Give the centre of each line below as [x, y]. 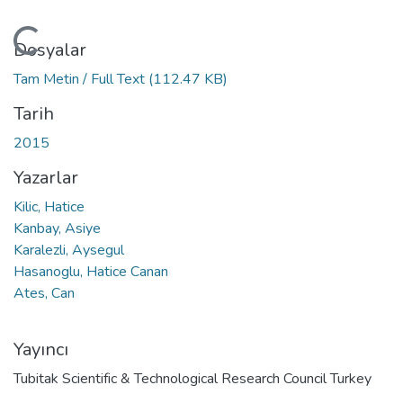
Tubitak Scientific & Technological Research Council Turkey [193, 378]
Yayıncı [41, 349]
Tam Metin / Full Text [81, 79]
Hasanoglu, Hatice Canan [91, 271]
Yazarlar [46, 177]
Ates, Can [44, 293]
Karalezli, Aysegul [69, 250]
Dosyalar [50, 49]
